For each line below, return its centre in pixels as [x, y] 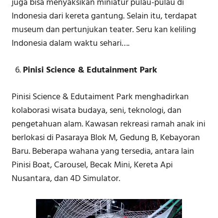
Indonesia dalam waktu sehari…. [71, 44]
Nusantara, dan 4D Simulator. [66, 179]
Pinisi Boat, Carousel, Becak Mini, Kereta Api [92, 165]
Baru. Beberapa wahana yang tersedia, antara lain [103, 152]
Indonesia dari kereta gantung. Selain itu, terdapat [104, 17]
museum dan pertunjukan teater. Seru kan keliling [104, 30]
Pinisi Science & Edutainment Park [90, 71]
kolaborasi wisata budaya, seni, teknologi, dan [97, 111]
